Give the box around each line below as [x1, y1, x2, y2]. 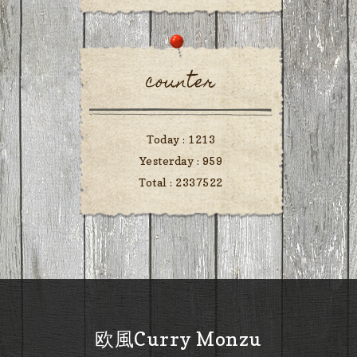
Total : [139, 175, 176, 190]
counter [146, 66, 216, 101]
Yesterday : [139, 154, 202, 168]
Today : [147, 132, 188, 147]
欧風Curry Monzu [95, 328, 262, 351]
